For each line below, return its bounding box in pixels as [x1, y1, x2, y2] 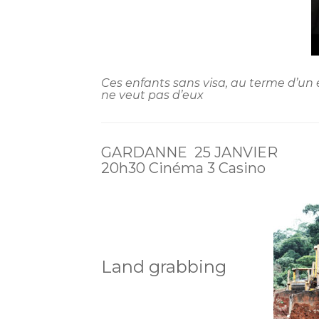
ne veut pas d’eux [101, 88, 204, 102]
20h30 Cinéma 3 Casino [101, 159, 266, 177]
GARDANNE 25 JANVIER [101, 143, 278, 161]
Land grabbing [101, 256, 273, 278]
